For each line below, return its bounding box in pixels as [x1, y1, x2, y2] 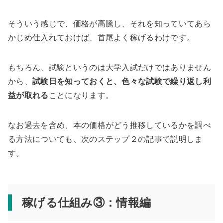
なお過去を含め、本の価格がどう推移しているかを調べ [8, 121, 211, 130]
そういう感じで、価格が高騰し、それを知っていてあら [8, 19, 211, 28]
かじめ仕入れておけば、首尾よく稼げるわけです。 [8, 33, 195, 42]
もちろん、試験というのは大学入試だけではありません [8, 63, 211, 72]
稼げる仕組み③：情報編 [21, 196, 151, 210]
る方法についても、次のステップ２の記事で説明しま [8, 135, 203, 144]
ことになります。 [48, 91, 114, 100]
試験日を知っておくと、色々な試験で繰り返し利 [32, 77, 212, 86]
